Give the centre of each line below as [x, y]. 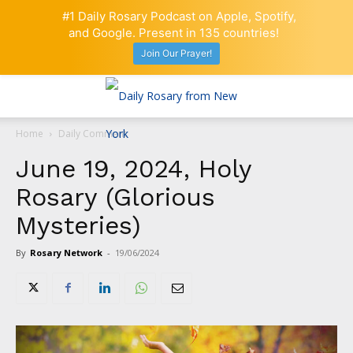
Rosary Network [66, 252]
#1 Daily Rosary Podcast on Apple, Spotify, [180, 16]
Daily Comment [93, 133]
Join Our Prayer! [176, 54]
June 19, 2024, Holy [134, 168]
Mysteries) [78, 225]
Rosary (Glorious [115, 197]
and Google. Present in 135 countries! [173, 33]
